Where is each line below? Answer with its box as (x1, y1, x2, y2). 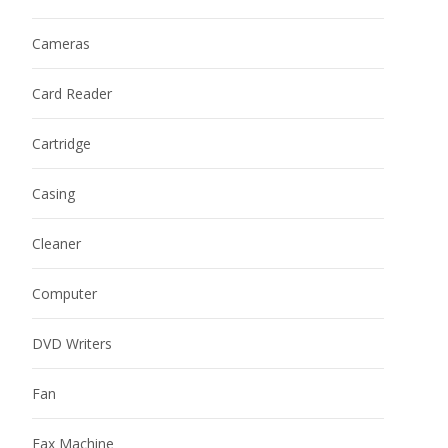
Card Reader (32, 83, 112, 103)
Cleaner (32, 233, 81, 253)
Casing (32, 183, 75, 203)
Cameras (32, 33, 90, 53)
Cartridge (32, 133, 91, 153)
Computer (32, 283, 97, 303)
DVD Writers (32, 333, 112, 353)
